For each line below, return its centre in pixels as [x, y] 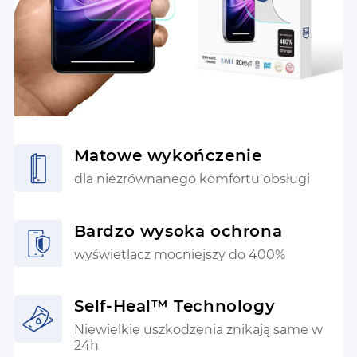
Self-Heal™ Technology [175, 306]
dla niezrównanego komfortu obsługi [192, 179]
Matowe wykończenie [168, 155]
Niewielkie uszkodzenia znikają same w [198, 330]
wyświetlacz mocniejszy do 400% [179, 254]
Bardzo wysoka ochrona [178, 231]
